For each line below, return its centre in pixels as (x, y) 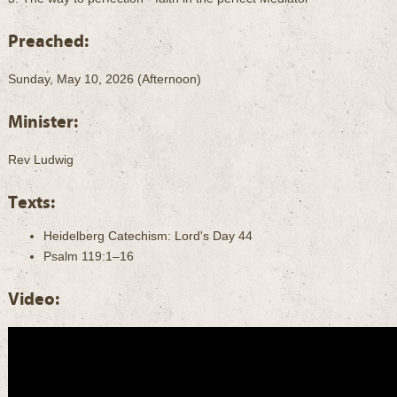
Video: (34, 299)
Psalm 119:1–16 (89, 256)
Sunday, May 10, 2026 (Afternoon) (105, 79)
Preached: (48, 41)
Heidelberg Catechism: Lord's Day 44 (148, 236)
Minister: (43, 122)
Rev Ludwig (41, 160)
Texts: (31, 202)
